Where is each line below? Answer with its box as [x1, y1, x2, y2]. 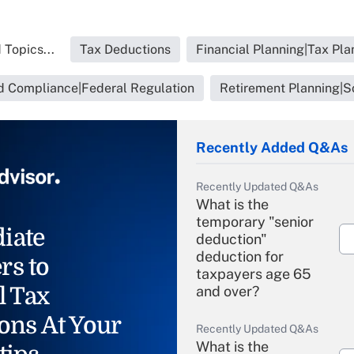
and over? [196, 283, 259, 299]
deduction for [196, 248, 284, 265]
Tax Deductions [80, 42, 171, 57]
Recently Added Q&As [196, 139, 348, 156]
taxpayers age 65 [196, 265, 311, 282]
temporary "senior [196, 213, 314, 230]
